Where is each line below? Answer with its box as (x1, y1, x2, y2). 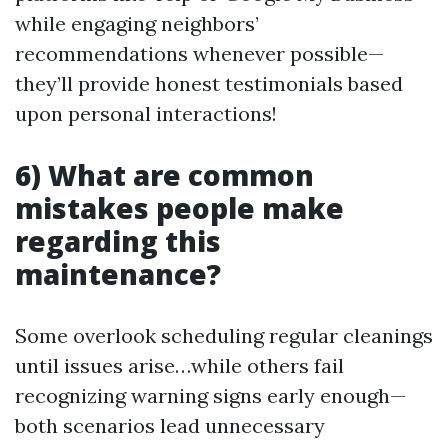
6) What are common (15, 156, 314, 195)
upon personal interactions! (15, 101, 277, 127)
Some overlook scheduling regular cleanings (15, 323, 433, 349)
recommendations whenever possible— (15, 41, 384, 67)
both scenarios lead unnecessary (15, 413, 325, 439)
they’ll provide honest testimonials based (15, 71, 403, 97)
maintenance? (15, 255, 221, 294)
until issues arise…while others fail (15, 353, 344, 379)
